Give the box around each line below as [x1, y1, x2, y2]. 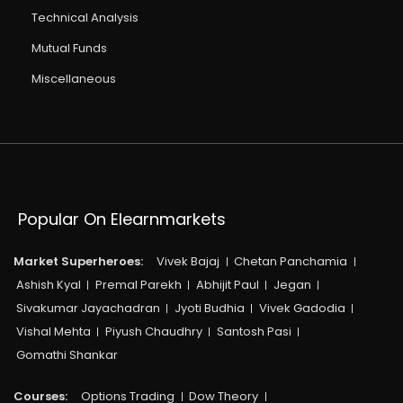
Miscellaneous [31, 69, 116, 87]
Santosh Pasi [216, 322, 291, 340]
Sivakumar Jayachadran [15, 299, 160, 317]
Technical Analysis [31, 8, 139, 26]
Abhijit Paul [195, 275, 259, 293]
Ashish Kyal [15, 275, 81, 293]
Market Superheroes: [13, 252, 143, 270]
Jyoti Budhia [174, 299, 245, 317]
